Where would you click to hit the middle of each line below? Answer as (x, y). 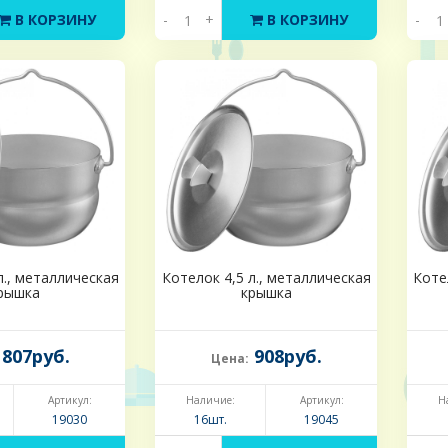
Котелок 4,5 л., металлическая (266, 278)
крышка (266, 293)
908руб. (285, 356)
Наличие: (210, 400)
